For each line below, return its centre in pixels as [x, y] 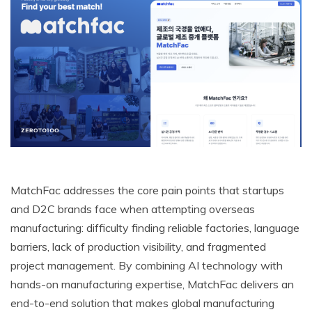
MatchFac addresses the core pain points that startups [147, 190]
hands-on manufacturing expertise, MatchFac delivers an [152, 284]
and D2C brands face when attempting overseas [133, 209]
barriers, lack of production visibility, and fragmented [138, 247]
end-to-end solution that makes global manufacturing [142, 303]
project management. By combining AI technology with [147, 266]
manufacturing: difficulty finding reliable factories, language [155, 228]
